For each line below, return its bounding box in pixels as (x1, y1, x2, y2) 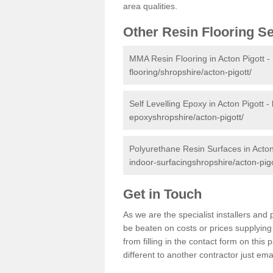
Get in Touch (123, 186, 205, 202)
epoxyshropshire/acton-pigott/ (129, 112, 244, 122)
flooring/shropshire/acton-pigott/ (129, 66, 252, 77)
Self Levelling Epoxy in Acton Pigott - (129, 98, 272, 108)
